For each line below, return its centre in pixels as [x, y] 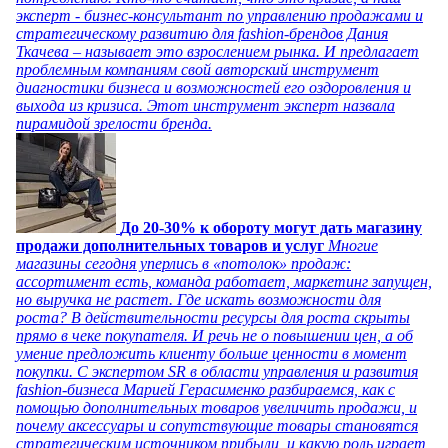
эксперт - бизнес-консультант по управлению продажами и [219, 15]
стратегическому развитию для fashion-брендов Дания [202, 33]
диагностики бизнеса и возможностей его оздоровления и [213, 87]
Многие [353, 245]
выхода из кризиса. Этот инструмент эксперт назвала [205, 105]
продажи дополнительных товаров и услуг [170, 245]
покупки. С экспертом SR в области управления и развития [217, 371]
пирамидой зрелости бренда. [114, 123]
